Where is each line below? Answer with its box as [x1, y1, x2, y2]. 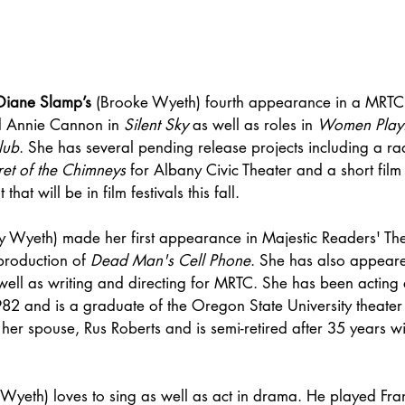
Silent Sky [124, 115, 188, 136]
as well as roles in [188, 115, 317, 136]
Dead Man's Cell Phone [90, 250, 250, 271]
